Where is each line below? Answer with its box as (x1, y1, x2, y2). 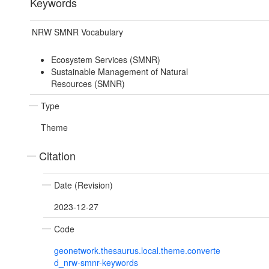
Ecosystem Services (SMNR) (50, 53, 160, 66)
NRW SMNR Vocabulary (32, 26, 123, 38)
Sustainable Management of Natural (50, 65, 188, 78)
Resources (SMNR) (50, 77, 125, 90)
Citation (39, 148, 76, 164)
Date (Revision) (54, 179, 113, 192)
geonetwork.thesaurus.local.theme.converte (54, 244, 220, 257)
